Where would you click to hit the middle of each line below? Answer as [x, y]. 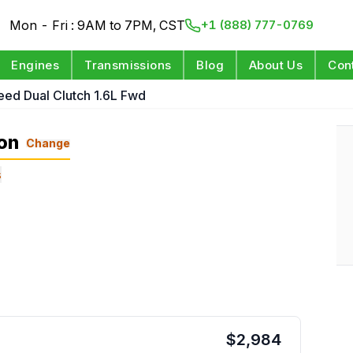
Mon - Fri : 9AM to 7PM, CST [98, 25]
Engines [35, 65]
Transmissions [128, 65]
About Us [276, 65]
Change [48, 143]
